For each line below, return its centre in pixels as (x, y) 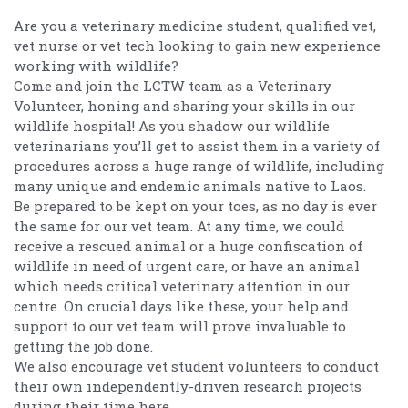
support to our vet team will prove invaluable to (180, 326)
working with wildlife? (96, 65)
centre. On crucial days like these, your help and (181, 306)
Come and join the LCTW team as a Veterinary (173, 85)
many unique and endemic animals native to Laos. (190, 185)
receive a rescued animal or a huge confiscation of (188, 245)
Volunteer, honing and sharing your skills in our (184, 105)
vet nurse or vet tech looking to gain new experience (197, 45)
